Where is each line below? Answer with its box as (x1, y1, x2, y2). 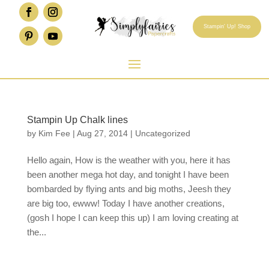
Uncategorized (134, 128, 190, 139)
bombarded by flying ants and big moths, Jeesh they (26, 184, 231, 195)
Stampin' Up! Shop (203, 23, 250, 29)
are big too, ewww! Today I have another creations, (26, 198, 225, 209)
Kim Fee (38, 128, 70, 139)
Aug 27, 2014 (76, 128, 128, 139)
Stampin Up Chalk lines (26, 115, 128, 125)
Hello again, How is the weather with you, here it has (26, 155, 231, 166)
